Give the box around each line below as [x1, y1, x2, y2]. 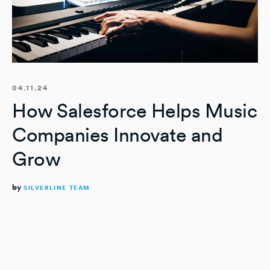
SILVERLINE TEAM [23, 184, 90, 192]
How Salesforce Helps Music [12, 99, 257, 123]
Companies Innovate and [12, 123, 222, 147]
